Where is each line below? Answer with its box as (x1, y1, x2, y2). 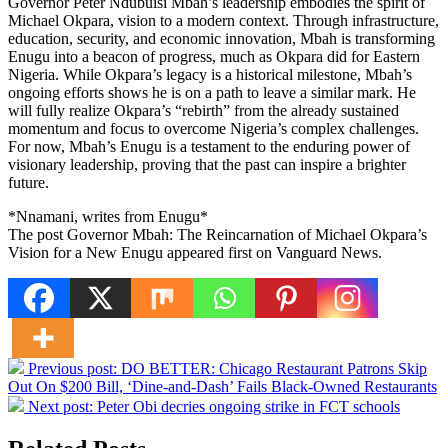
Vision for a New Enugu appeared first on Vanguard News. (8, 243, 382, 261)
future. (8, 173, 49, 191)
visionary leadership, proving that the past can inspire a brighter (8, 155, 406, 173)
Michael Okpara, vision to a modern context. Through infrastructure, (8, 11, 439, 29)
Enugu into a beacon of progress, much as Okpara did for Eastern (8, 47, 420, 65)
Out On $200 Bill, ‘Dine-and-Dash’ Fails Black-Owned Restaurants (8, 377, 437, 395)
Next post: (28, 397, 97, 415)
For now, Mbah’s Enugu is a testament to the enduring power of (8, 137, 410, 155)
